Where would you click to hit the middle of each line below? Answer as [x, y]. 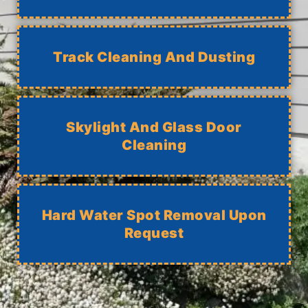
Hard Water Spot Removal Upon [154, 216]
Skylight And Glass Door [154, 128]
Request [154, 233]
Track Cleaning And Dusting [154, 57]
